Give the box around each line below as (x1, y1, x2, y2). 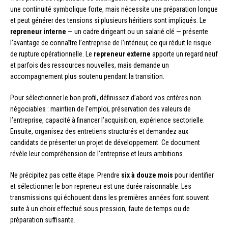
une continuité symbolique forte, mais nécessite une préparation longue (10, 5, 218, 14)
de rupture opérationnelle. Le (10, 50, 94, 59)
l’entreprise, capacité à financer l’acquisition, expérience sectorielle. (10, 116, 205, 125)
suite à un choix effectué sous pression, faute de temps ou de (10, 205, 190, 213)
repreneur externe (94, 50, 151, 59)
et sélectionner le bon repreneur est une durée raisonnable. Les (10, 182, 191, 191)
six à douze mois (121, 171, 173, 180)
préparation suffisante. (10, 216, 75, 224)
